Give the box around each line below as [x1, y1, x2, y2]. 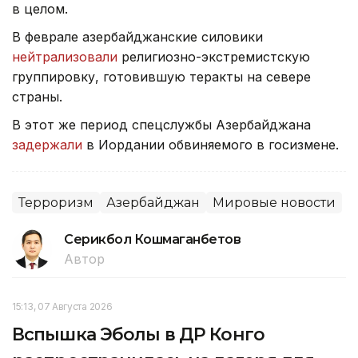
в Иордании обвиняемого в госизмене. [82, 136, 339, 153]
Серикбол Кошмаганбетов [64, 231, 241, 247]
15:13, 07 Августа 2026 [12, 300, 113, 312]
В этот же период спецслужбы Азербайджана [12, 116, 311, 133]
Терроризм [18, 194, 93, 210]
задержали [12, 136, 82, 153]
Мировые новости [213, 194, 336, 210]
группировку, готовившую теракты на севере [12, 68, 311, 85]
